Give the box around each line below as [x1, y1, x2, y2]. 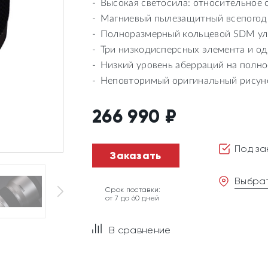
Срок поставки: [105, 185, 161, 194]
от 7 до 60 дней [105, 194, 160, 202]
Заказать [110, 149, 162, 162]
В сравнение [109, 224, 171, 236]
